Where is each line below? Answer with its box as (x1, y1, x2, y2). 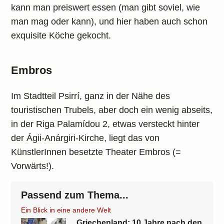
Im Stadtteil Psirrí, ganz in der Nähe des (11, 91, 170, 101)
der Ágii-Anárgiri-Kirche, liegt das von (11, 133, 160, 143)
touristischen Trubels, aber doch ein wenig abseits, (11, 105, 213, 115)
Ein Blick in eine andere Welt (21, 206, 111, 214)
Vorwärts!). (11, 161, 54, 171)
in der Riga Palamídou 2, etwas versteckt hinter (11, 119, 200, 129)
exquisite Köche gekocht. (11, 30, 111, 40)
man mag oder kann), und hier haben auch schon (11, 16, 208, 26)
